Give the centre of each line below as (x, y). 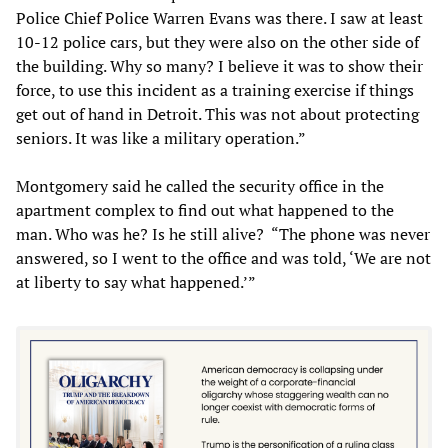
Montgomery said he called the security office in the (200, 185)
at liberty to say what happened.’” (136, 281)
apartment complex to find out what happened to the (205, 209)
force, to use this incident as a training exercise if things (215, 89)
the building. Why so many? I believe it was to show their (219, 65)
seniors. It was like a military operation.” (161, 137)
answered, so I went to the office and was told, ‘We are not (223, 257)
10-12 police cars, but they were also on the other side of (217, 41)
